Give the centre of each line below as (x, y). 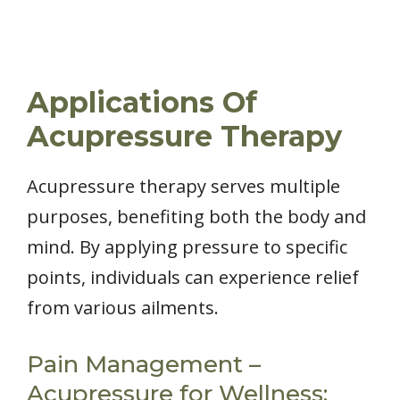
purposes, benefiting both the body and (196, 216)
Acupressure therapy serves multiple (183, 186)
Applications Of (142, 102)
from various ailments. (123, 307)
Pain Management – (144, 364)
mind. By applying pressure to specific (187, 246)
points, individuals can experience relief (193, 277)
